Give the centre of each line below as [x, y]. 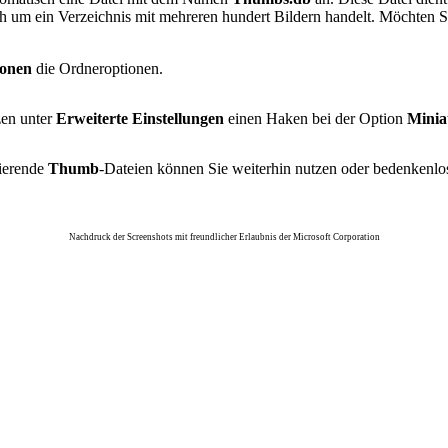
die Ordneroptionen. [97, 68]
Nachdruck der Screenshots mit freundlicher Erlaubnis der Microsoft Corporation [224, 237]
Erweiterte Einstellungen [140, 118]
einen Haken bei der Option [313, 118]
